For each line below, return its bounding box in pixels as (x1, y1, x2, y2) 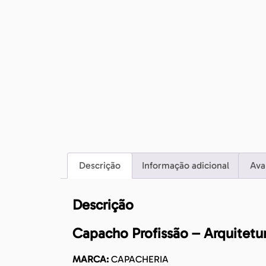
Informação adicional (141, 160, 229, 172)
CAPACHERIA (109, 253, 169, 265)
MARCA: (72, 253, 109, 265)
